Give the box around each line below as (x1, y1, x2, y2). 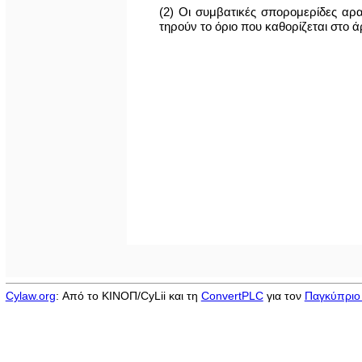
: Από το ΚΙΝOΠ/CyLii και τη (55, 289, 201, 302)
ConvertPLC (200, 289, 263, 302)
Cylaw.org (5, 289, 56, 302)
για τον (263, 289, 305, 302)
